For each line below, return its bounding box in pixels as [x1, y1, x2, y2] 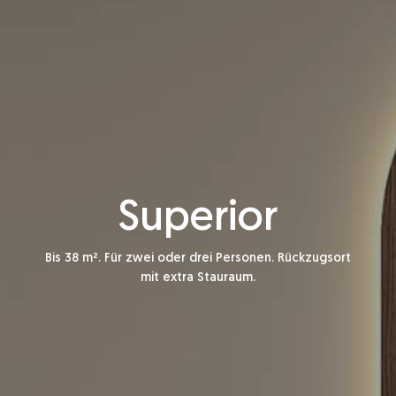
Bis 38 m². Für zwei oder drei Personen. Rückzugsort [44, 251, 351, 265]
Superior [118, 197, 278, 240]
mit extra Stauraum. [140, 270, 255, 285]
